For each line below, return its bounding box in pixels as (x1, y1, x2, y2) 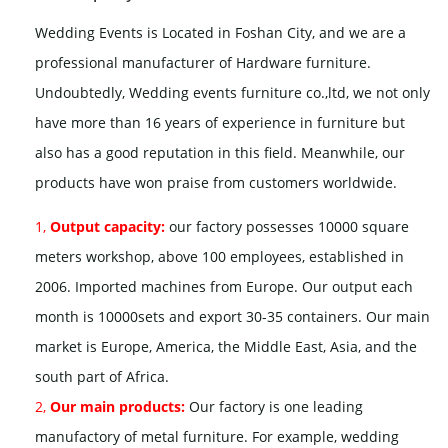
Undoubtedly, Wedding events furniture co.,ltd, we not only (35, 83, 430, 103)
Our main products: (50, 397, 185, 417)
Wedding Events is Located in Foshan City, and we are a (35, 23, 406, 43)
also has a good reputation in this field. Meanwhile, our (35, 143, 405, 163)
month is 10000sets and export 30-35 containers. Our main (35, 307, 430, 327)
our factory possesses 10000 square (169, 217, 409, 237)
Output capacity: (50, 217, 165, 237)
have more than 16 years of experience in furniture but (35, 113, 405, 133)
